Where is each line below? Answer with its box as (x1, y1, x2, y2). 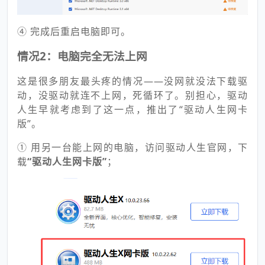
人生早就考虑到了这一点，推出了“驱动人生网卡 (17, 102, 248, 116)
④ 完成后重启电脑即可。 (17, 24, 131, 38)
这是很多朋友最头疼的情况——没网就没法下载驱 (17, 74, 248, 88)
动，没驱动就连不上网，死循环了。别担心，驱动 (17, 88, 248, 102)
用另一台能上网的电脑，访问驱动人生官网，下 (31, 140, 248, 154)
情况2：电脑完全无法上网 (17, 48, 147, 63)
